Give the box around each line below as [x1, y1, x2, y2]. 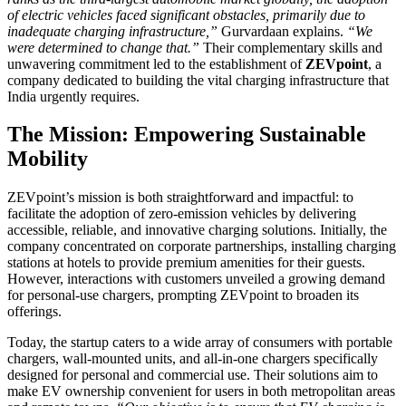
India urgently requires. [7, 88, 140, 104]
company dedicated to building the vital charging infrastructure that [7, 72, 389, 88]
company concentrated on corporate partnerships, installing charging [7, 238, 396, 255]
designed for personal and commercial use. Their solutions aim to [7, 367, 378, 383]
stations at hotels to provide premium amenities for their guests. [7, 255, 365, 271]
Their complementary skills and [199, 39, 382, 55]
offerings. [7, 304, 62, 320]
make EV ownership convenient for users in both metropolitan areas [7, 383, 395, 400]
